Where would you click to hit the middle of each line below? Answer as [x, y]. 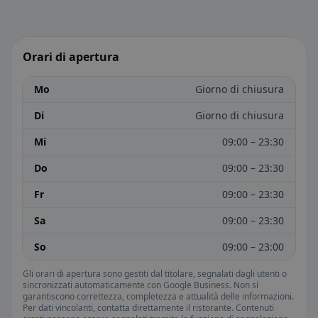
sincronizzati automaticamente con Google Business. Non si [141, 285]
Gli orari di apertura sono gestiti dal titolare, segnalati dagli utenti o [155, 274]
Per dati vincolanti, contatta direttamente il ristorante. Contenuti [148, 308]
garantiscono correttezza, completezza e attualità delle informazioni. [158, 296]
